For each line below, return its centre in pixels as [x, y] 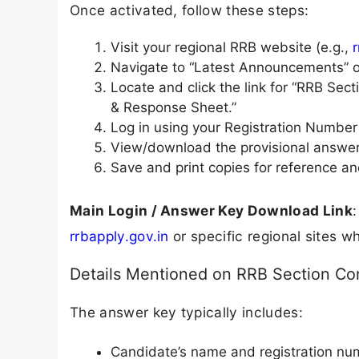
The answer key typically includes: [186, 312]
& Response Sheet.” [173, 107]
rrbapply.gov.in [119, 236]
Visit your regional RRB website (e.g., [232, 47]
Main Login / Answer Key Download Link [211, 211]
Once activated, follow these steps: [190, 10]
